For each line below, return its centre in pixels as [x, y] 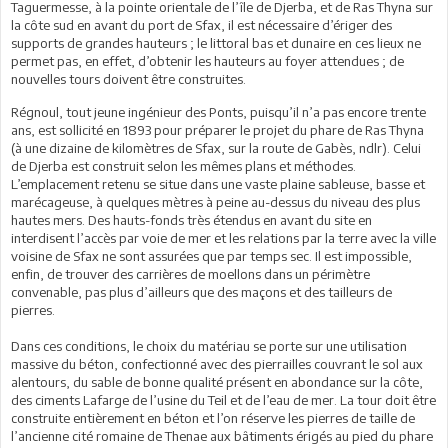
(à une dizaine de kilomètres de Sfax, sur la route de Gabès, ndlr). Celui [216, 148]
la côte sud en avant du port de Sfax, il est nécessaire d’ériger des [201, 25]
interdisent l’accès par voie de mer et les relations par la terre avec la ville [223, 238]
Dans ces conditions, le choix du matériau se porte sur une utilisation [209, 346]
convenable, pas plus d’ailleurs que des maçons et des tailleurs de [201, 292]
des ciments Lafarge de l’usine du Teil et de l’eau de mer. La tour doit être [223, 400]
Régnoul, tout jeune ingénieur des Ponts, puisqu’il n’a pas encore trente [218, 112]
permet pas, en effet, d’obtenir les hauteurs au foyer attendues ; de [207, 61]
